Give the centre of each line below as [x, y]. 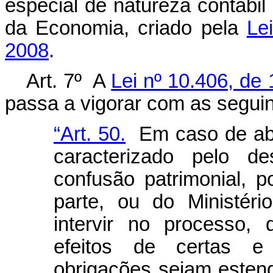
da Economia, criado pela [126, 28]
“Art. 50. [90, 134]
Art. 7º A [69, 81]
